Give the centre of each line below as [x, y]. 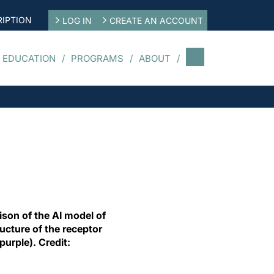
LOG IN [77, 20]
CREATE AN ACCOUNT [157, 20]
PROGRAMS [97, 58]
